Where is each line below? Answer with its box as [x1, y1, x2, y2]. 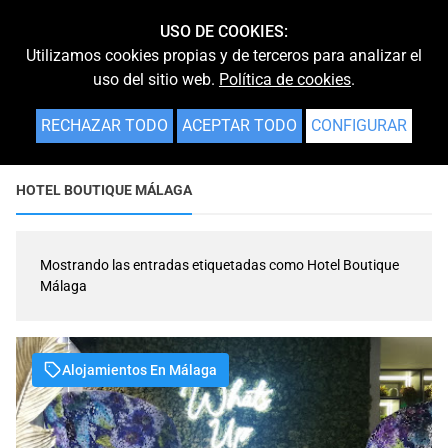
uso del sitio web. [93, 70, 219, 89]
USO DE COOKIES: [160, 22, 288, 41]
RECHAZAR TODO [41, 116, 168, 135]
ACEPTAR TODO [182, 116, 297, 135]
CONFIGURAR [311, 116, 407, 135]
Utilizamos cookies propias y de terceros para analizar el [26, 46, 422, 65]
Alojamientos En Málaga [62, 362, 217, 378]
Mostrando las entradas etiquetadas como [40, 257, 307, 273]
